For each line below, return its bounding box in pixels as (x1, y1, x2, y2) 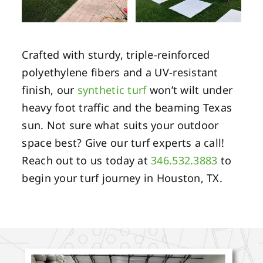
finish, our (22, 83, 77, 97)
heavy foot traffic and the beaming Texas (22, 100, 232, 115)
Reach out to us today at (22, 153, 151, 168)
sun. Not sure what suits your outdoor (22, 118, 219, 133)
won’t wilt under (146, 83, 233, 97)
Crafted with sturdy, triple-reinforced (22, 48, 210, 62)
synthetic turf (77, 83, 147, 97)
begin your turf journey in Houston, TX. (22, 171, 222, 186)
